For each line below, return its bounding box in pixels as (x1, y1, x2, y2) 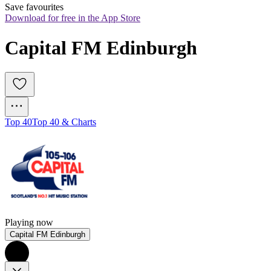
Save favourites (5, 2, 64, 13)
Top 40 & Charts (32, 117, 96, 128)
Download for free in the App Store (5, 13, 140, 24)
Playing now (5, 217, 53, 228)
